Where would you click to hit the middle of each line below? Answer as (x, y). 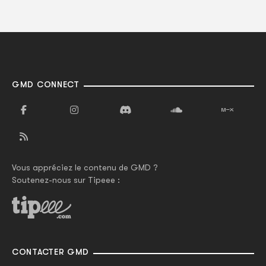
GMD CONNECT (46, 85)
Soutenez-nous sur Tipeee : (66, 180)
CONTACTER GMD (51, 251)
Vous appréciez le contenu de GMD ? (85, 168)
